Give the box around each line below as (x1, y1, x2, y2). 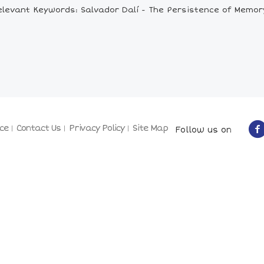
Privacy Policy (69, 123, 124, 133)
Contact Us (16, 123, 61, 133)
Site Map (133, 123, 168, 133)
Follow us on (168, 124, 232, 135)
